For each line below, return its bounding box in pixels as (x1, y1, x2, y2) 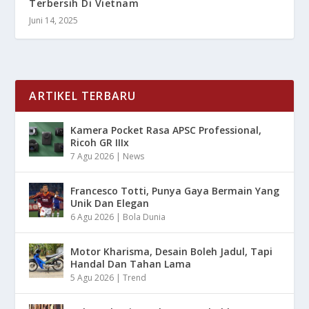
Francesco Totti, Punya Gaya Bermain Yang (70, 183, 280, 197)
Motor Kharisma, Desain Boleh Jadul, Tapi (70, 244, 273, 258)
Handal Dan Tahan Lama (70, 257, 192, 270)
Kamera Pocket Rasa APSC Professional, (70, 123, 262, 137)
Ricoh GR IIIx (70, 135, 130, 149)
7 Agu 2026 (70, 150, 114, 162)
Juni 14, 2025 (29, 14, 79, 26)
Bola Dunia (123, 210, 166, 223)
